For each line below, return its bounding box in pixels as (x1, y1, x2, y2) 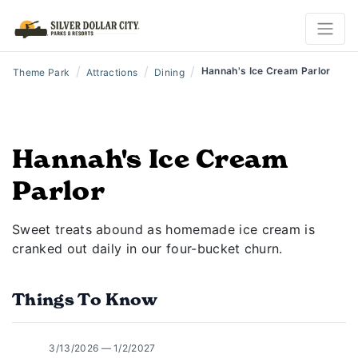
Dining (154, 66, 185, 78)
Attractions (86, 66, 138, 78)
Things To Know (12, 289, 158, 310)
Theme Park (13, 66, 70, 78)
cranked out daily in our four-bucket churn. (12, 241, 283, 257)
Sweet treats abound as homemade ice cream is (12, 221, 316, 237)
